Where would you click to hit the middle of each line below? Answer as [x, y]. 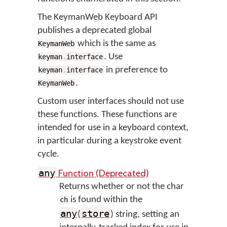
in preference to [136, 70]
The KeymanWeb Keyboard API [98, 17]
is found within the [106, 200]
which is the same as [115, 44]
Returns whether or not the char [121, 187]
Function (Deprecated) [102, 173]
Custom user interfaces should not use [111, 102]
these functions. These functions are [107, 115]
